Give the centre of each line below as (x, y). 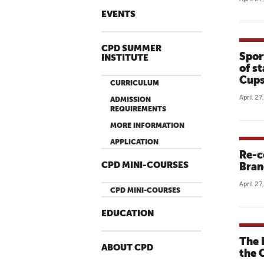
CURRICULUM (135, 83)
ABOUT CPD (127, 248)
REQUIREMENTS (138, 109)
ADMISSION (131, 100)
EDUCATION (128, 214)
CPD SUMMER (131, 49)
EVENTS (118, 14)
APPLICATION (134, 142)
